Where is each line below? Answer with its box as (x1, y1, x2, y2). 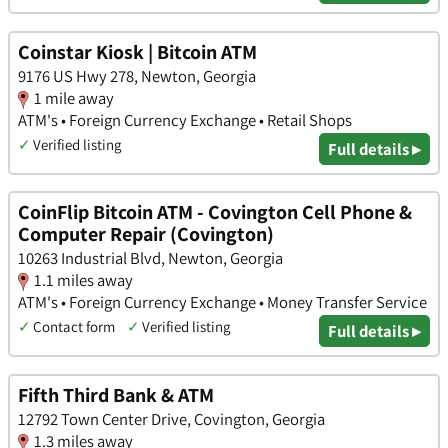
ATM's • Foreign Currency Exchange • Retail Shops (18, 108, 352, 131)
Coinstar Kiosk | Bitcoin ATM (18, 38, 257, 65)
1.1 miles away (34, 269, 133, 292)
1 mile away (34, 86, 114, 109)
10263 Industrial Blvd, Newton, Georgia (18, 247, 283, 270)
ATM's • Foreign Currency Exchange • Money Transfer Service (18, 291, 427, 314)
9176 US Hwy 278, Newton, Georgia (18, 64, 256, 87)
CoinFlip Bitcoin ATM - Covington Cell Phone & (18, 199, 412, 226)
